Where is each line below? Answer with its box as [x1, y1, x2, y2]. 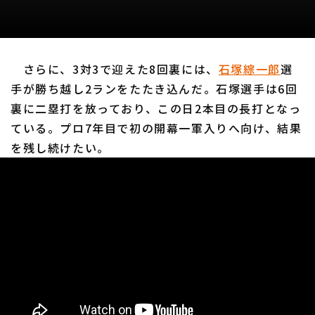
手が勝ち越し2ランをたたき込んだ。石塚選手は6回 [11, 80, 298, 98]
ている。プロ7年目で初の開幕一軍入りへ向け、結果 [11, 120, 302, 137]
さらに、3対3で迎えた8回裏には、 [11, 60, 219, 78]
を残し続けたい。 [11, 139, 110, 157]
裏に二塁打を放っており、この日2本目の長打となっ [11, 100, 302, 117]
